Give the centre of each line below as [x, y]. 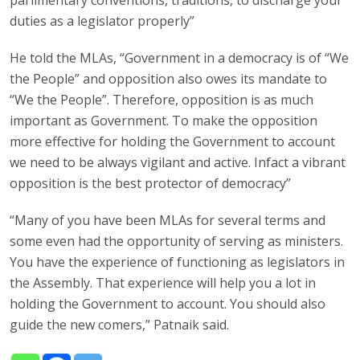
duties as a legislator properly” [102, 20]
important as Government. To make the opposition [164, 120]
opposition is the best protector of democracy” [151, 183]
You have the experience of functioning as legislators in [178, 262]
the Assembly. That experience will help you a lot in [163, 282]
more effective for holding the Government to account [173, 141]
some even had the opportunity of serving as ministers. [177, 241]
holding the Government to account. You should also [168, 303]
